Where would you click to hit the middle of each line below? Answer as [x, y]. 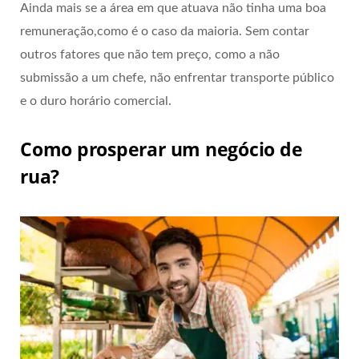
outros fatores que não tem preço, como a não [150, 55]
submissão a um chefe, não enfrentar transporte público [177, 78]
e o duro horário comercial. [96, 101]
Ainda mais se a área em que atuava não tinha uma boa [173, 8]
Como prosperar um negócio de [161, 149]
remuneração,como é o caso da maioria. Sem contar [165, 32]
